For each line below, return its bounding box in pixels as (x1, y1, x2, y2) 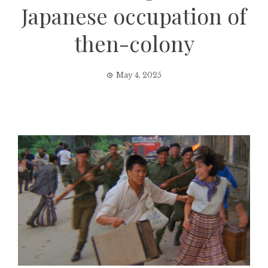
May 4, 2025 (116, 71, 162, 80)
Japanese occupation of (22, 1, 246, 30)
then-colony (74, 29, 194, 57)
